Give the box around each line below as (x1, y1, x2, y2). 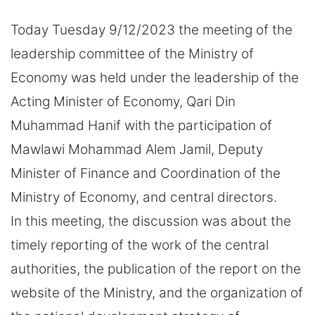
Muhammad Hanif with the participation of (11, 117, 272, 134)
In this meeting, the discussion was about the (11, 213, 291, 230)
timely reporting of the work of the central (11, 237, 269, 254)
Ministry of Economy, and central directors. (11, 189, 277, 206)
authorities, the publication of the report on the (11, 261, 301, 278)
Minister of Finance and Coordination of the (11, 165, 281, 182)
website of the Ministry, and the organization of (11, 285, 303, 302)
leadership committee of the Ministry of (11, 46, 254, 63)
